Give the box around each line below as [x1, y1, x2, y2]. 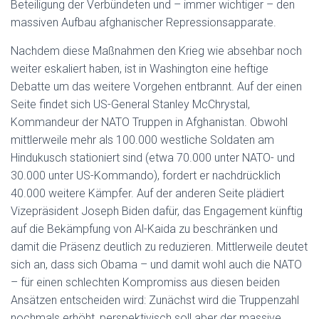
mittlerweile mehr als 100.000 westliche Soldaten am [11, 133, 274, 147]
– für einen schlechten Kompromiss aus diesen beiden [11, 276, 280, 289]
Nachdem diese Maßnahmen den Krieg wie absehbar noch [11, 44, 302, 58]
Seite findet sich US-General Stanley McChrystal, [11, 98, 250, 111]
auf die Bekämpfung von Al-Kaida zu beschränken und [11, 222, 278, 236]
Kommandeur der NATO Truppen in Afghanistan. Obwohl [11, 115, 288, 129]
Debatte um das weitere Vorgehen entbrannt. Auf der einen [11, 80, 302, 93]
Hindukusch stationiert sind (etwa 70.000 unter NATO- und [11, 151, 295, 164]
